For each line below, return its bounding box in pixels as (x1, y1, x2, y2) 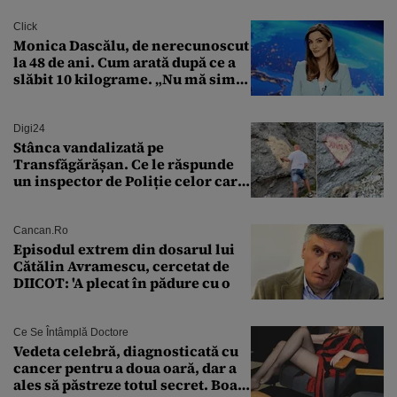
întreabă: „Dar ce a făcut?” (13, 187, 194, 207)
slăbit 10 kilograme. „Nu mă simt (13, 68, 241, 89)
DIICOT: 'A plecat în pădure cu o (13, 272, 230, 292)
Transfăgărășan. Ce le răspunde (13, 153, 234, 174)
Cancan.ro (13, 223, 68, 237)
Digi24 (13, 121, 45, 135)
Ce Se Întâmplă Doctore (13, 325, 128, 339)
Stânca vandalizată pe (13, 136, 164, 157)
